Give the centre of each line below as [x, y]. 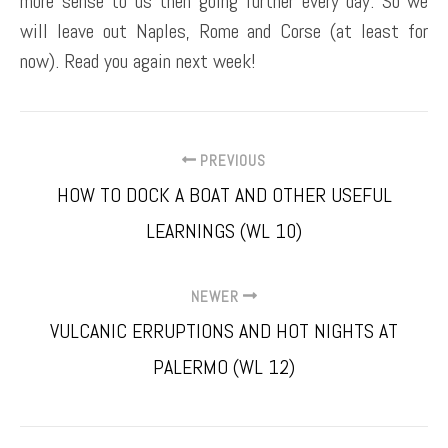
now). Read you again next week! [138, 60]
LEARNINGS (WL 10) [224, 230]
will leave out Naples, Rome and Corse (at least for [224, 30]
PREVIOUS [230, 160]
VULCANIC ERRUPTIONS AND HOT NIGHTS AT [224, 330]
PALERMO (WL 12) [224, 366]
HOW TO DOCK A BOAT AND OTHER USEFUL [224, 194]
